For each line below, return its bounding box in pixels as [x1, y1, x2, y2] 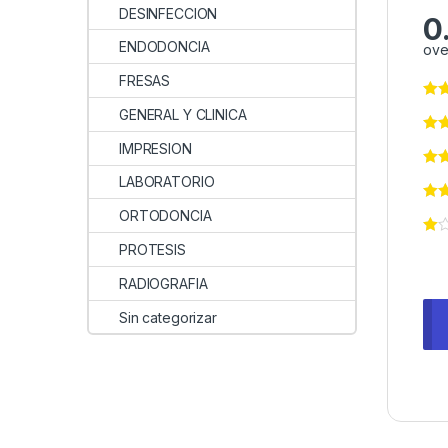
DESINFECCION [119, 4, 218, 22]
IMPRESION [119, 139, 192, 157]
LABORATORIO [119, 173, 215, 191]
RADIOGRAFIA [119, 274, 208, 292]
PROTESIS [119, 240, 186, 258]
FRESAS [119, 72, 171, 90]
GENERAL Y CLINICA [119, 105, 247, 123]
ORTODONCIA [119, 207, 212, 225]
